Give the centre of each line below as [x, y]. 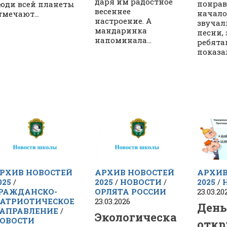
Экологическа [136, 217]
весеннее [113, 11]
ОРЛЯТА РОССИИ [131, 192]
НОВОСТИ [141, 182]
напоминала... [123, 40]
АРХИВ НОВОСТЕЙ [135, 173]
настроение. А [123, 21]
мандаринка [121, 31]
